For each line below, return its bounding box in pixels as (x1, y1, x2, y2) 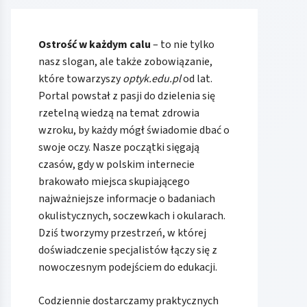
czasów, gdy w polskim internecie (38, 157, 195, 173)
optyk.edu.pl (123, 71, 181, 87)
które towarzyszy (38, 71, 123, 87)
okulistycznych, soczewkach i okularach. (38, 208, 225, 224)
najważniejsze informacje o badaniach (38, 191, 215, 207)
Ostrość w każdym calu (38, 37, 151, 53)
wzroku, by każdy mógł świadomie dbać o (38, 123, 230, 138)
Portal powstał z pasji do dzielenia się (38, 88, 215, 104)
